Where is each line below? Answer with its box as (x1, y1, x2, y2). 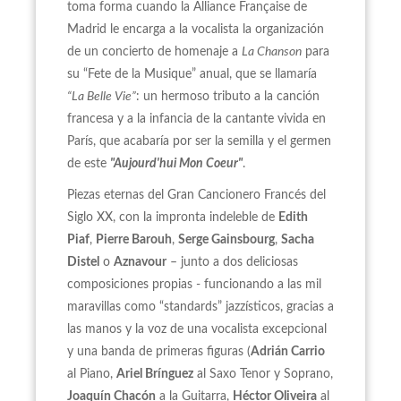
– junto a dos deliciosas (166, 256, 298, 269)
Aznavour (114, 256, 166, 269)
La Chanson (242, 46, 302, 58)
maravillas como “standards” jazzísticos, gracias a (67, 301, 334, 313)
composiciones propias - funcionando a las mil (67, 278, 321, 291)
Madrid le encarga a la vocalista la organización (67, 23, 324, 36)
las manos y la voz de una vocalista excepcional (67, 323, 327, 336)
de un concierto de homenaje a (67, 46, 242, 58)
